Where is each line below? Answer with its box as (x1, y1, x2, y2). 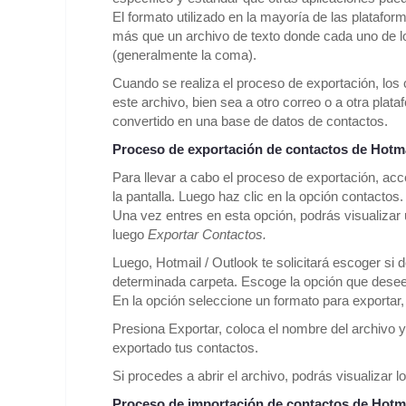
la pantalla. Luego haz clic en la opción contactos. (112, 188, 403, 205)
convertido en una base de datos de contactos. (112, 113, 388, 130)
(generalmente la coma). (112, 47, 256, 63)
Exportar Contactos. (148, 227, 266, 243)
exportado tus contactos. (112, 340, 258, 356)
